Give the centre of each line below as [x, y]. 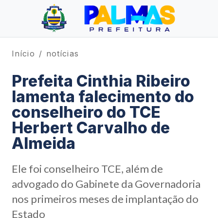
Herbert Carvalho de [91, 128]
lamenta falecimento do [103, 97]
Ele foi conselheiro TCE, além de [87, 169]
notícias [62, 54]
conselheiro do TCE [86, 112]
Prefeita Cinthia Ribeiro [101, 81]
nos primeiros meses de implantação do [105, 199]
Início [23, 54]
